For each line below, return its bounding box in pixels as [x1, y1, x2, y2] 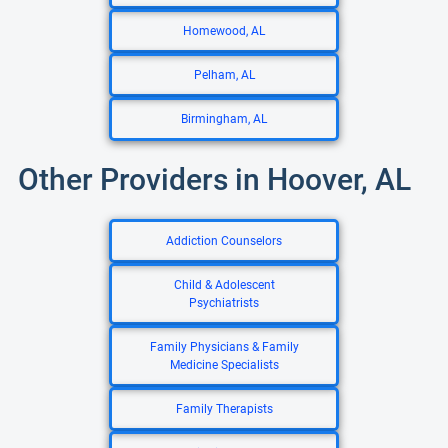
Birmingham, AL [181, 112, 267, 126]
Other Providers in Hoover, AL [18, 162, 411, 197]
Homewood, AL [183, 24, 265, 38]
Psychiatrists [189, 296, 259, 310]
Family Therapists [175, 402, 273, 416]
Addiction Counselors [166, 234, 282, 248]
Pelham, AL [193, 68, 255, 82]
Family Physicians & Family [149, 340, 299, 354]
